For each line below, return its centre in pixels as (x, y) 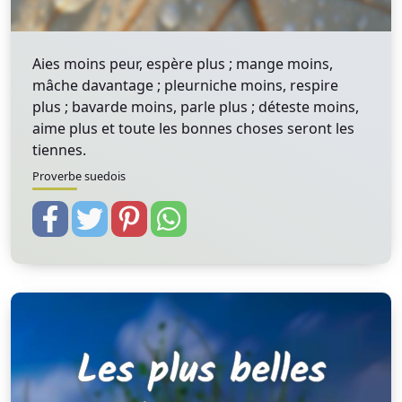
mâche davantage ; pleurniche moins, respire (185, 85)
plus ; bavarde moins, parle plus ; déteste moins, (196, 107)
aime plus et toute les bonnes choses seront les (193, 128)
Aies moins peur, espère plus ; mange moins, (183, 64)
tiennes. (59, 150)
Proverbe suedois (79, 176)
